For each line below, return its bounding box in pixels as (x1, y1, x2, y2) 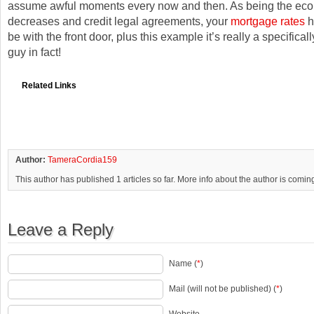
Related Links (22, 81, 76, 90)
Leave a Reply (8, 221, 114, 239)
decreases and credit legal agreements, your (8, 15, 231, 27)
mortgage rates (231, 15, 305, 27)
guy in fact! (8, 46, 61, 58)
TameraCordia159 (48, 155, 117, 165)
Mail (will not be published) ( (169, 284, 276, 294)
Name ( (169, 259, 197, 269)
